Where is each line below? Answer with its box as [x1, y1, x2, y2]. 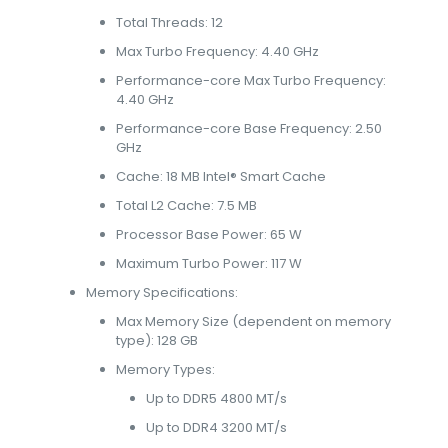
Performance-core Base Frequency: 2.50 [116, 119, 383, 138]
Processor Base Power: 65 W [116, 225, 303, 244]
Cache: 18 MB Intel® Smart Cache [116, 167, 327, 186]
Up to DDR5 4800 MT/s [146, 389, 288, 408]
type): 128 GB [116, 331, 199, 350]
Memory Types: [116, 360, 216, 379]
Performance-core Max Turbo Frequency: [116, 71, 387, 90]
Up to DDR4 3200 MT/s [146, 418, 288, 437]
